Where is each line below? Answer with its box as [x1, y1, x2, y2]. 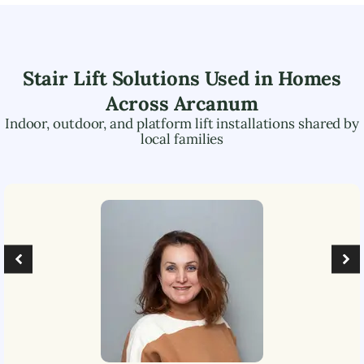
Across [106, 90, 174, 116]
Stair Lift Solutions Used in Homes [22, 65, 342, 91]
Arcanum [173, 90, 258, 116]
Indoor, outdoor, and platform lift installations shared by [4, 114, 360, 132]
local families [140, 129, 224, 148]
